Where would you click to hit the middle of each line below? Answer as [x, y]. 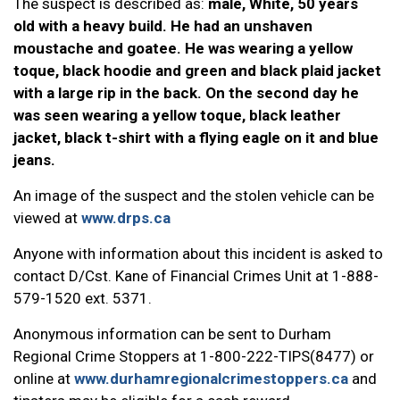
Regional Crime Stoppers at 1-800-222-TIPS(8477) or [194, 356]
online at [44, 379]
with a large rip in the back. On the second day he [186, 93]
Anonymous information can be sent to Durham [172, 334]
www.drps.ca [126, 218]
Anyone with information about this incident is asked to [198, 254]
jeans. [34, 160]
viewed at [47, 218]
